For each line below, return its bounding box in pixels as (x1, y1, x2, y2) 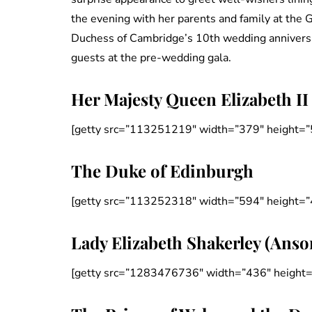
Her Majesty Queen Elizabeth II (71, 88, 309, 111)
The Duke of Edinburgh (71, 159, 253, 182)
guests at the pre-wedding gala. (71, 50, 231, 66)
